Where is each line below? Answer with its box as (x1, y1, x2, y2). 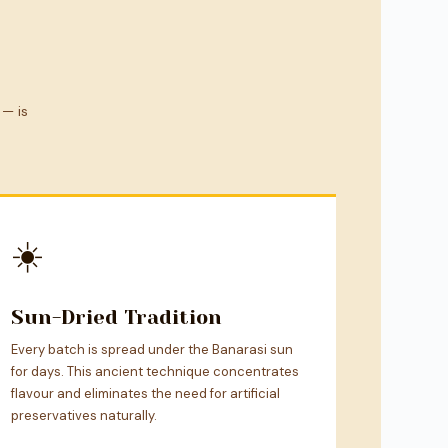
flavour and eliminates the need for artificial (10, 384, 280, 402)
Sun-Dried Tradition (10, 305, 222, 329)
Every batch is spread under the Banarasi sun (10, 340, 293, 358)
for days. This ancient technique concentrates (10, 362, 299, 380)
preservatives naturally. (10, 406, 157, 424)
